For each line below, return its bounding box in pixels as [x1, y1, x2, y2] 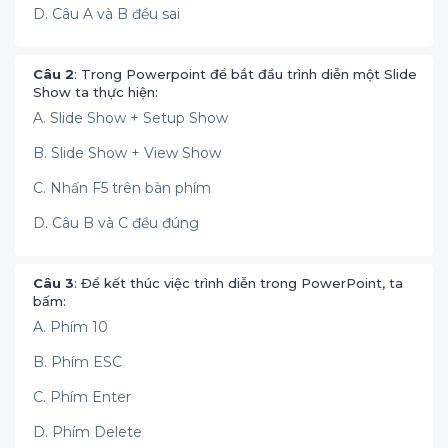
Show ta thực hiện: [33, 84, 158, 100]
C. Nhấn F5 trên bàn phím [33, 179, 211, 197]
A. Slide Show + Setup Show [33, 109, 228, 127]
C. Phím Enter [33, 388, 131, 406]
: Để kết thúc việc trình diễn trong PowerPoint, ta [74, 275, 403, 291]
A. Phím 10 [33, 318, 132, 336]
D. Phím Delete [33, 423, 142, 441]
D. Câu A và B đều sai [33, 5, 180, 23]
